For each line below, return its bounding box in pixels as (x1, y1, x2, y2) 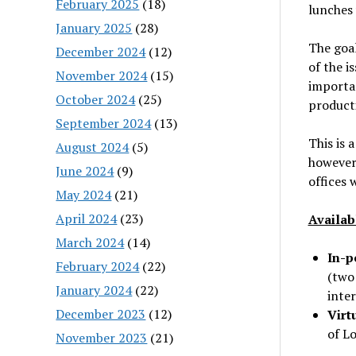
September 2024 (56, 114, 152, 132)
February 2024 (56, 257, 140, 275)
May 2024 (56, 185, 112, 203)
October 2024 (56, 90, 136, 108)
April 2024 (56, 209, 118, 227)
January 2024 (56, 281, 133, 299)
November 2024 (56, 66, 148, 84)
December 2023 (56, 304, 146, 323)
